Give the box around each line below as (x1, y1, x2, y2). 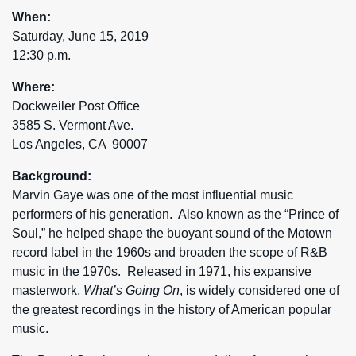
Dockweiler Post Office (12, 99, 140, 113)
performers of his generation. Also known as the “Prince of (12, 207, 339, 221)
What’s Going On (83, 284, 180, 297)
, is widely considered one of (180, 284, 339, 297)
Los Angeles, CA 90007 (12, 137, 148, 151)
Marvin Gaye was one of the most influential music (12, 188, 293, 202)
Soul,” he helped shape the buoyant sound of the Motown (12, 226, 332, 240)
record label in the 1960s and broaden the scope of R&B (12, 246, 327, 259)
